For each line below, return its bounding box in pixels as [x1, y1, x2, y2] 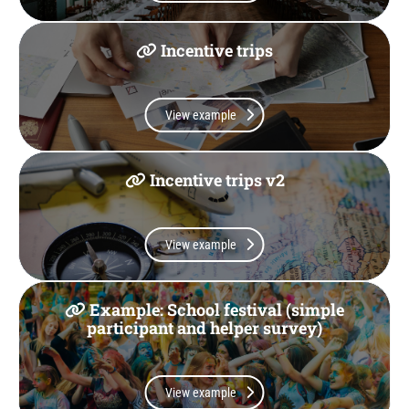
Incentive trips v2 [145, 169, 285, 192]
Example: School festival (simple [86, 299, 344, 321]
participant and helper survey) [87, 317, 322, 340]
